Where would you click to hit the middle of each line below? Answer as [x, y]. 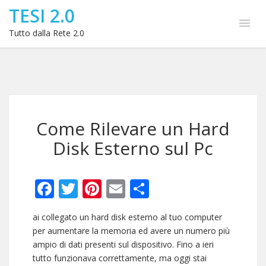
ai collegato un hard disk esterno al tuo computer [127, 217]
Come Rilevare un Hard [133, 129]
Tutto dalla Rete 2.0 [47, 33]
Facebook [96, 189]
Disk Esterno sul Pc [133, 148]
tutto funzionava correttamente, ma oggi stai [120, 258]
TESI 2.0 [42, 16]
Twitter [110, 189]
